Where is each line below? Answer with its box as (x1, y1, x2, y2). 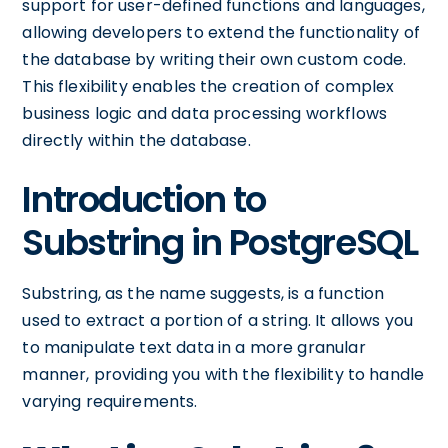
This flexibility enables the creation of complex (22, 75, 395, 98)
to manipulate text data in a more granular (22, 336, 366, 359)
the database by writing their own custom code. (22, 48, 407, 71)
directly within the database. (22, 129, 251, 152)
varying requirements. (22, 390, 198, 413)
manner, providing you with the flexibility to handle (22, 363, 425, 386)
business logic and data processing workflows (22, 102, 387, 125)
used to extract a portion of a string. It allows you (22, 309, 414, 332)
